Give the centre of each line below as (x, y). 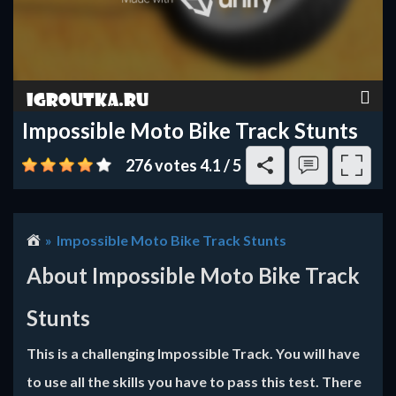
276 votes (163, 165)
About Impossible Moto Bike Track (193, 275)
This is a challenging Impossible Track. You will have (193, 353)
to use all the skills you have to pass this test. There (194, 381)
